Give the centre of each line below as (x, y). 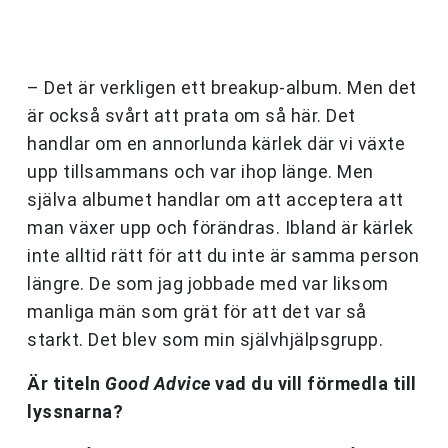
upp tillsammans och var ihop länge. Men (200, 172)
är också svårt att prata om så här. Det (191, 116)
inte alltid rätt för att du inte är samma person (223, 256)
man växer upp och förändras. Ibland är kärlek (220, 228)
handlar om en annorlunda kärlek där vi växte (216, 144)
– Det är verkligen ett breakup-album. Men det (222, 88)
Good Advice (158, 384)
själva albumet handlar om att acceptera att (215, 200)
